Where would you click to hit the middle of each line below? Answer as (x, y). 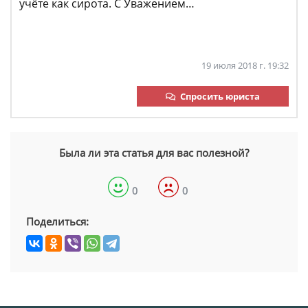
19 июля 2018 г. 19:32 (245, 65)
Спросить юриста (220, 96)
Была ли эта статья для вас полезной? (154, 153)
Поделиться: (57, 221)
